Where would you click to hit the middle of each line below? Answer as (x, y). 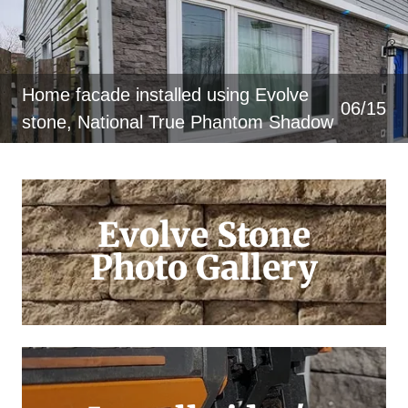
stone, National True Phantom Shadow (180, 122)
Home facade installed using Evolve (165, 95)
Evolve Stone (204, 235)
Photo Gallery (204, 268)
